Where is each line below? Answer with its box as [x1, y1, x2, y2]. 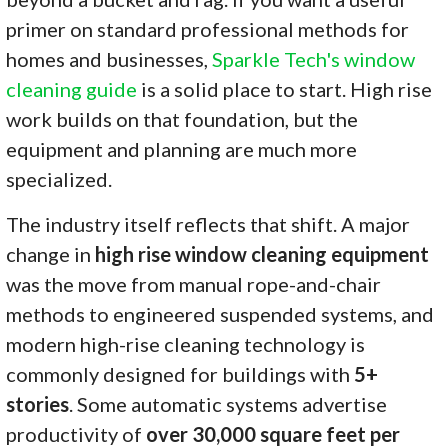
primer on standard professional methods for [6, 17, 410, 42]
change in [6, 242, 96, 267]
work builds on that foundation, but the [6, 107, 359, 132]
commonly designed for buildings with [6, 362, 355, 387]
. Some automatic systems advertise [69, 392, 388, 417]
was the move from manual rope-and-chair [6, 272, 382, 297]
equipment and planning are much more [6, 137, 358, 162]
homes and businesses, [6, 47, 213, 72]
